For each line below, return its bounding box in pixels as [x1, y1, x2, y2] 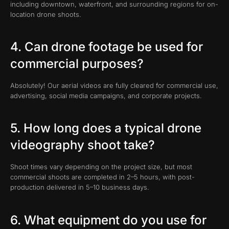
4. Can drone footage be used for [10, 39, 203, 54]
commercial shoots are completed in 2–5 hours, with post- [10, 173, 195, 181]
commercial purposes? [10, 56, 144, 71]
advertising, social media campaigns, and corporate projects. [10, 91, 202, 100]
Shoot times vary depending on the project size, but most [10, 163, 192, 171]
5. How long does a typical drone [10, 121, 201, 136]
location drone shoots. [10, 10, 81, 18]
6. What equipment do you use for [10, 212, 207, 227]
